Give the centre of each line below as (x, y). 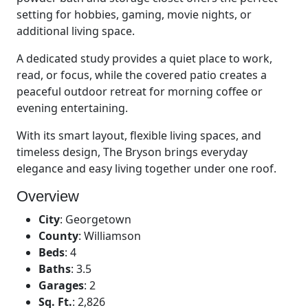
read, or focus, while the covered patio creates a (142, 75)
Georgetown (98, 220)
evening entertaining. (72, 108)
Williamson (112, 236)
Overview (48, 197)
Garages (61, 286)
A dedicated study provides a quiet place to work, (144, 59)
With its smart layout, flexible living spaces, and (139, 136)
